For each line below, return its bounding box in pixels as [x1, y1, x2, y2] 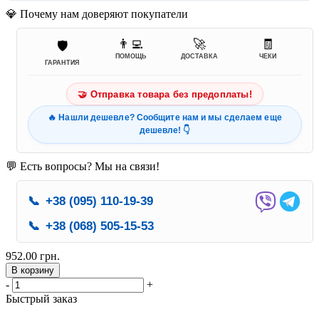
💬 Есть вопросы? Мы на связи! [6, 160, 159, 173]
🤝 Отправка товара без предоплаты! [78, 89, 252, 100]
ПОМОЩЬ [115, 53, 146, 61]
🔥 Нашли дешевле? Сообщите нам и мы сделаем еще [48, 113, 282, 123]
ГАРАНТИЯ [45, 59, 80, 67]
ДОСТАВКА [180, 53, 218, 61]
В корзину [11, 265, 54, 276]
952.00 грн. [6, 250, 60, 263]
